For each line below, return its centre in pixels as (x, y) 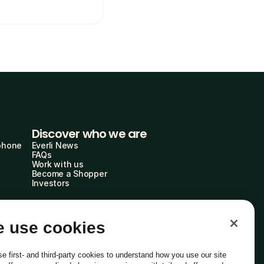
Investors (50, 183)
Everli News (55, 145)
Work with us (57, 164)
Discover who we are (89, 134)
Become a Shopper (69, 174)
